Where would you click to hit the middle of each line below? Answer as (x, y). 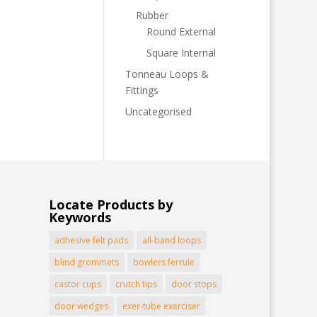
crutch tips (136, 284)
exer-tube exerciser (161, 306)
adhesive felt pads (91, 241)
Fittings (142, 90)
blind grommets (86, 263)
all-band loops (171, 241)
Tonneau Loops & (167, 74)
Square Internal (181, 53)
